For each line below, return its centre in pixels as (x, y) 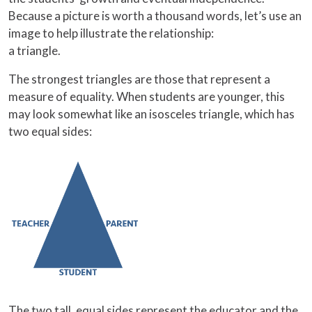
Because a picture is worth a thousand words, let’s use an (155, 16)
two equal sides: (50, 132)
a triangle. (34, 51)
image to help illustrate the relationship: (111, 33)
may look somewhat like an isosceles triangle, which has (151, 114)
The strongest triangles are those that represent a (139, 79)
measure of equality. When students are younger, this (147, 97)
